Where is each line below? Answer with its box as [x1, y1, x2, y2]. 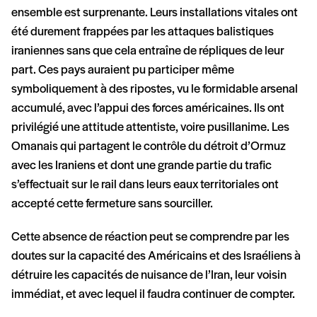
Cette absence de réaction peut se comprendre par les [11, 231, 289, 245]
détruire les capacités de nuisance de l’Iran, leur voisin [11, 269, 287, 283]
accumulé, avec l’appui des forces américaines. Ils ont [11, 102, 284, 116]
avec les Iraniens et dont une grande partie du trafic [11, 159, 272, 173]
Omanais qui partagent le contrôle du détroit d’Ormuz [11, 140, 286, 154]
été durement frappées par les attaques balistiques [11, 25, 274, 40]
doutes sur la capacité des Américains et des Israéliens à [11, 250, 301, 264]
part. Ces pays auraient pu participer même [11, 64, 234, 78]
